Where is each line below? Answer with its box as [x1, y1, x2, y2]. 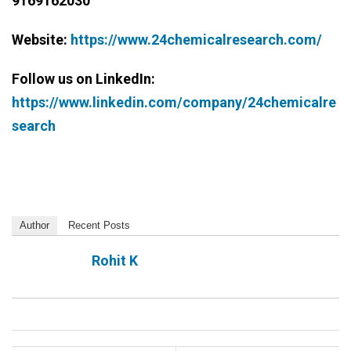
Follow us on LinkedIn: [12, 71, 155, 88]
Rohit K [92, 252, 138, 270]
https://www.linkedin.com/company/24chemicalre [12, 94, 336, 111]
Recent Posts [68, 219, 130, 232]
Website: [12, 31, 71, 49]
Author [20, 219, 49, 232]
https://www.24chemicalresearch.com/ [71, 31, 322, 49]
